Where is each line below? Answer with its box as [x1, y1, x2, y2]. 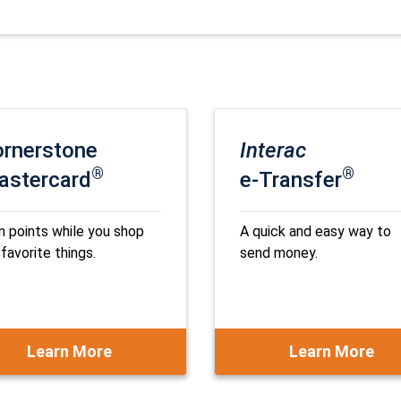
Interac [240, 138, 306, 163]
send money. [240, 244, 321, 261]
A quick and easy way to [240, 223, 391, 240]
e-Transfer [240, 167, 342, 192]
